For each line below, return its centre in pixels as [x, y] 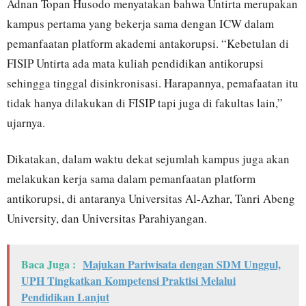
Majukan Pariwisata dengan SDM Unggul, [182, 264]
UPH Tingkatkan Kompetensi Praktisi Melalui [128, 280]
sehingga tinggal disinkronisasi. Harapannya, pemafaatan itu [153, 83]
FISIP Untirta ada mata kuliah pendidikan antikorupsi [135, 63]
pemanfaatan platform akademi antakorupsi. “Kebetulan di [148, 43]
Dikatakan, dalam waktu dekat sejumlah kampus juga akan [148, 158]
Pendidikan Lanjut [65, 296]
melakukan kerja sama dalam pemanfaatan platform [131, 178]
